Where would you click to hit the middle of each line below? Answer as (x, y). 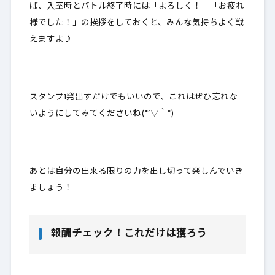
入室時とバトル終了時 (89, 6)
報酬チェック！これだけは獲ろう (129, 234)
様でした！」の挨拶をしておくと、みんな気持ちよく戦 (136, 23)
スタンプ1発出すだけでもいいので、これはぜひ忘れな (133, 97)
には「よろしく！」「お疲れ (188, 6)
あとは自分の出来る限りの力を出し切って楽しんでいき (136, 171)
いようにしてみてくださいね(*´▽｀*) (101, 114)
